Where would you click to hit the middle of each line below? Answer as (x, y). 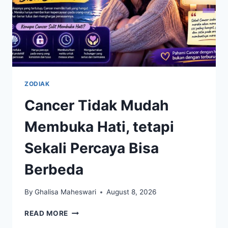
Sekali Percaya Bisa (92, 148)
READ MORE (47, 213)
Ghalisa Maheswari (66, 192)
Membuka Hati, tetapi (99, 126)
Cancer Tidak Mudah (96, 105)
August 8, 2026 (132, 192)
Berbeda (54, 169)
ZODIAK (37, 83)
